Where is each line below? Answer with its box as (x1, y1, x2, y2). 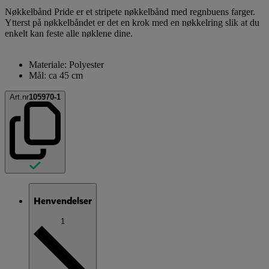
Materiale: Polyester (29, 59, 104, 70)
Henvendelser (34, 195, 92, 208)
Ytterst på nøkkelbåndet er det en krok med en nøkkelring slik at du (5, 17, 259, 28)
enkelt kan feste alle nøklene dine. (5, 28, 133, 38)
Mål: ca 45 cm (29, 70, 83, 80)
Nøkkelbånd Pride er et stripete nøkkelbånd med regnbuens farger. (5, 6, 255, 17)
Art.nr (10, 92, 29, 101)
